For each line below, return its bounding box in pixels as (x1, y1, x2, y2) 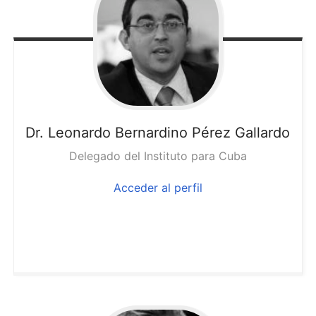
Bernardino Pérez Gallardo (115, 124, 291, 142)
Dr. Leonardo (25, 124, 111, 142)
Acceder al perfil (113, 181, 202, 195)
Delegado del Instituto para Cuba (68, 149, 247, 164)
